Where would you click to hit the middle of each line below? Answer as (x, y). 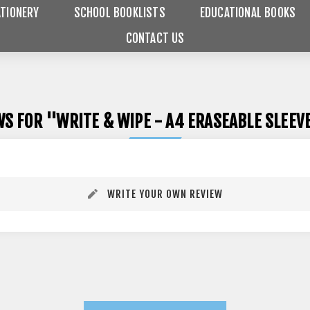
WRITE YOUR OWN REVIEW (165, 194)
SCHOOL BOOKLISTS (119, 13)
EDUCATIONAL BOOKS (248, 13)
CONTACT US (155, 38)
